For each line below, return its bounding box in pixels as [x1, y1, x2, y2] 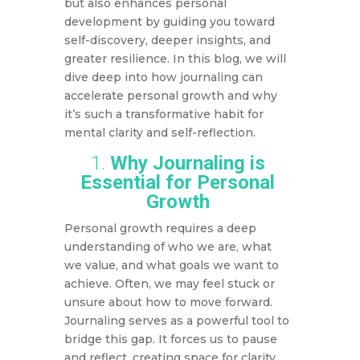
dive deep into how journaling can [63, 70, 263, 85]
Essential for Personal [80, 171, 276, 194]
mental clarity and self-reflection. [63, 125, 256, 141]
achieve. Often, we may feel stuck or [63, 276, 275, 292]
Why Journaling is [109, 152, 265, 175]
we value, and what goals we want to [63, 258, 279, 273]
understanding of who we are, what [63, 239, 272, 255]
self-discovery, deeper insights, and [63, 33, 271, 48]
